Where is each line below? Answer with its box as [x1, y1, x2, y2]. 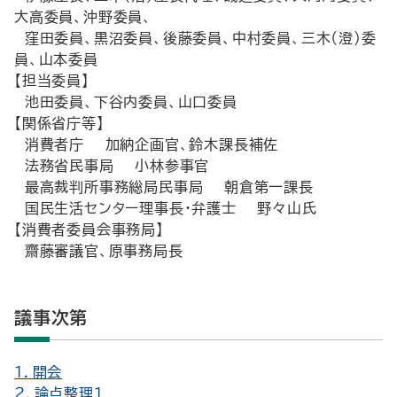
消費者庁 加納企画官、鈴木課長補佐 [14, 137, 279, 152]
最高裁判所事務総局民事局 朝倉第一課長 [14, 180, 314, 194]
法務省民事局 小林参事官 [14, 159, 210, 173]
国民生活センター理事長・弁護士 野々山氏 [14, 201, 317, 215]
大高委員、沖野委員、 [14, 10, 153, 24]
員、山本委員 [14, 52, 98, 66]
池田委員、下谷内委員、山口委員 [14, 95, 237, 109]
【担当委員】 [14, 74, 90, 88]
